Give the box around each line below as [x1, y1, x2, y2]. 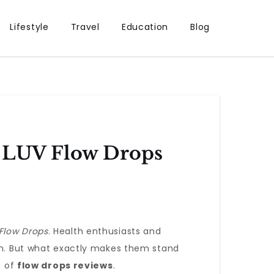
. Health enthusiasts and [48, 225, 161, 237]
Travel [70, 21, 100, 33]
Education [121, 21, 169, 33]
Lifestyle [10, 21, 49, 33]
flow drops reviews [17, 259, 113, 272]
